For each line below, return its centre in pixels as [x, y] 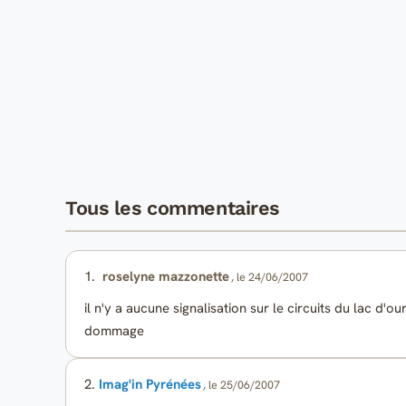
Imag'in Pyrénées [150, 385]
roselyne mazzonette [166, 276]
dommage [114, 331]
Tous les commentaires [172, 208]
